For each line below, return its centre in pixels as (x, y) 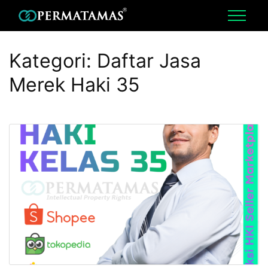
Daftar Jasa (149, 61)
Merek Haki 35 (74, 85)
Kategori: (53, 61)
